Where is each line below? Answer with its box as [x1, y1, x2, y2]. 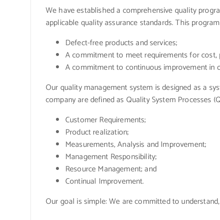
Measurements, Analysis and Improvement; [65, 138, 207, 152]
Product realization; [65, 126, 129, 139]
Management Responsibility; [65, 150, 157, 164]
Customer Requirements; [65, 113, 146, 127]
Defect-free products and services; [65, 36, 178, 50]
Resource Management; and [65, 163, 157, 176]
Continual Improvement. [65, 175, 144, 189]
